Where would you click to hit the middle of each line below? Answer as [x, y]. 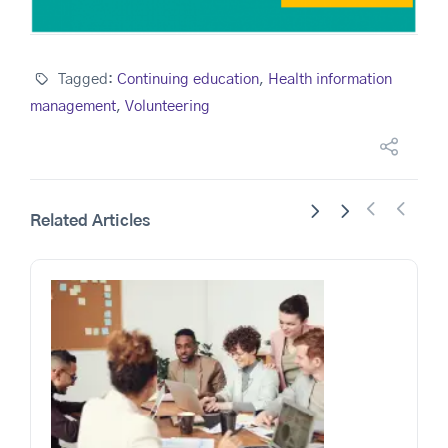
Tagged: [85, 79]
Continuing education [187, 79]
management [73, 106]
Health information [329, 79]
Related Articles [90, 220]
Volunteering [167, 106]
